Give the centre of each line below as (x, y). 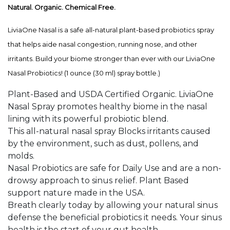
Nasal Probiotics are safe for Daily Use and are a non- (114, 168)
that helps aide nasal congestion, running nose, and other (102, 44)
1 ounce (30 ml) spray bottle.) (113, 73)
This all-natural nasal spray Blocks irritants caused (109, 131)
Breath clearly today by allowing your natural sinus (113, 205)
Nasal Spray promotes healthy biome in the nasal (108, 107)
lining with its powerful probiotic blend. (88, 119)
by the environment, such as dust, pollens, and (103, 144)
